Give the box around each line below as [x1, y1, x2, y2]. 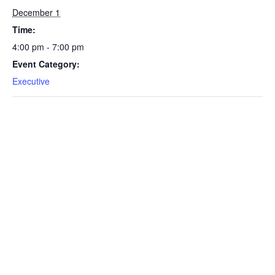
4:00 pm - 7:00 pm [12, 41, 84, 53]
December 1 [12, 6, 60, 18]
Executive [12, 75, 50, 87]
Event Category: [12, 58, 80, 70]
